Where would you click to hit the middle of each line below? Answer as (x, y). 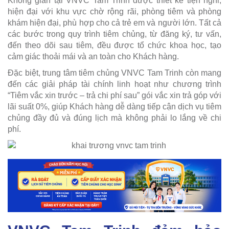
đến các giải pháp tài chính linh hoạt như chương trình (114, 84)
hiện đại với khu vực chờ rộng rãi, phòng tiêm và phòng (114, 11)
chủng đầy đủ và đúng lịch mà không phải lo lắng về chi (114, 118)
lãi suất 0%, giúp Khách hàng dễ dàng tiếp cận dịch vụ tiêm (114, 106)
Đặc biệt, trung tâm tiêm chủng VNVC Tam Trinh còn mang (114, 73)
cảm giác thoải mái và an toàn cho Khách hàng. (93, 56)
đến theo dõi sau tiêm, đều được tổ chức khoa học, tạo (114, 45)
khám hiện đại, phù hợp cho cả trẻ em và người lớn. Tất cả (114, 22)
